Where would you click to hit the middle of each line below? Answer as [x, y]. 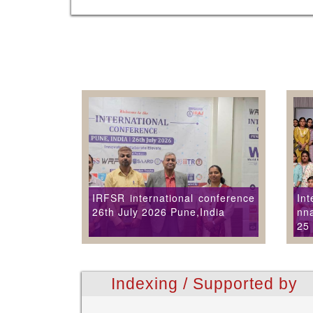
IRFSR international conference [174, 198]
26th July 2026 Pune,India [159, 212]
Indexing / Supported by [204, 284]
